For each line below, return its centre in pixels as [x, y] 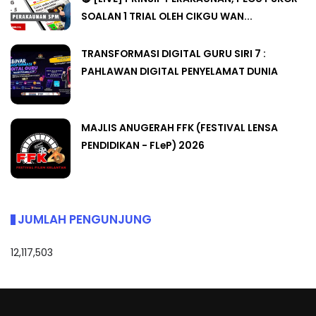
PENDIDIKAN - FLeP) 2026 [143, 146]
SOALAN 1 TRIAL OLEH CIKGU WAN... [167, 17]
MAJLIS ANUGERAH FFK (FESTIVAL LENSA [180, 128]
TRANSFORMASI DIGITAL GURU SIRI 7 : [174, 54]
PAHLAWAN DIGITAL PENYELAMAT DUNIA [180, 72]
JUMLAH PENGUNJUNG [85, 220]
